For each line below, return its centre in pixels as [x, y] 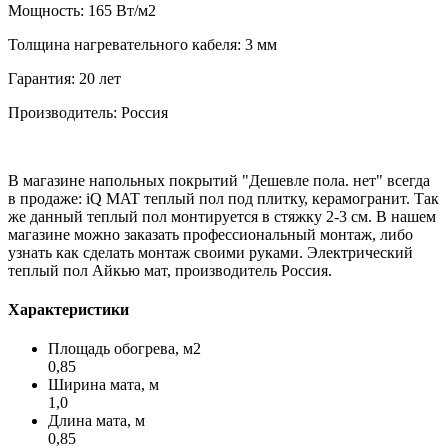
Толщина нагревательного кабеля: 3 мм [142, 44]
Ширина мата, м [103, 385]
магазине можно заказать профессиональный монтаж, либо [210, 234]
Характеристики [68, 310]
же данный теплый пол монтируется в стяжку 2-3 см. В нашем [222, 216]
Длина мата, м [96, 421]
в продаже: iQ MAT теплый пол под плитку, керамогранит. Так [223, 198]
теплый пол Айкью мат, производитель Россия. [170, 270]
